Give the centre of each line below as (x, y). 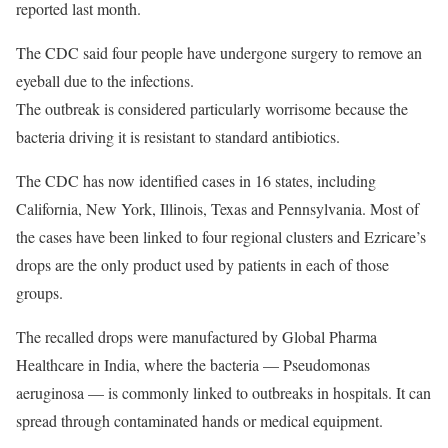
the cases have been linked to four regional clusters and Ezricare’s (221, 236)
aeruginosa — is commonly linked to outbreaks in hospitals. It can (223, 392)
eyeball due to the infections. (105, 80)
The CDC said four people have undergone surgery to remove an (219, 52)
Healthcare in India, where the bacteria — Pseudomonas (193, 364)
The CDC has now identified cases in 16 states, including (196, 180)
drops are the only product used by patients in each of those (202, 264)
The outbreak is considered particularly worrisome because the (212, 108)
